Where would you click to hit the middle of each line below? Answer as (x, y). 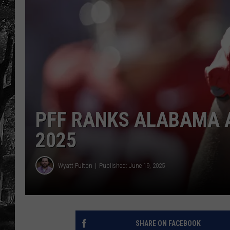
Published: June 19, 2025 (132, 165)
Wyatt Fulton (75, 165)
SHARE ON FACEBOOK (168, 224)
